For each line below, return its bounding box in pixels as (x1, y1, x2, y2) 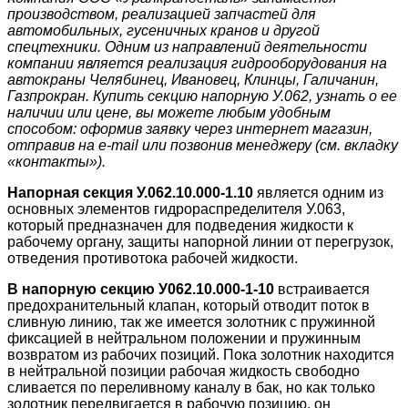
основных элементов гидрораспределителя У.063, (7, 201, 345, 218)
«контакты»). (7, 154, 106, 170)
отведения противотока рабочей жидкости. (7, 250, 298, 267)
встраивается (274, 281, 370, 298)
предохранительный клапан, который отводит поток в (7, 298, 370, 314)
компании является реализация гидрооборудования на (7, 56, 387, 72)
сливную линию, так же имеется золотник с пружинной (7, 314, 375, 331)
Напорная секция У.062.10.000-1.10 (7, 185, 253, 201)
